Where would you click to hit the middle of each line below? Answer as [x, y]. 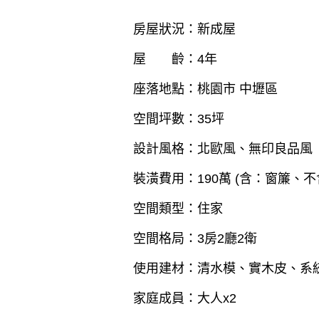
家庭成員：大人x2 [185, 299]
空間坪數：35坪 [179, 119]
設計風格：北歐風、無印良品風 [223, 149]
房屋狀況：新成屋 [184, 30]
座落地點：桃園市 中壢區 [205, 89]
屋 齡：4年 [175, 59]
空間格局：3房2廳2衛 [195, 239]
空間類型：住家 [178, 209]
